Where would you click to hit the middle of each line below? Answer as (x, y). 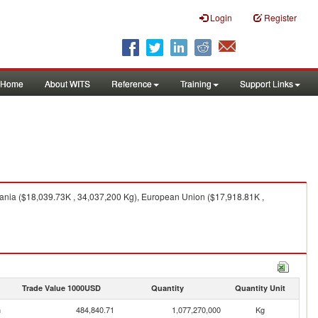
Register (280, 17)
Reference (132, 83)
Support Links (267, 83)
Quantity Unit (260, 288)
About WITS (67, 83)
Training (196, 83)
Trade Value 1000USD (61, 288)
